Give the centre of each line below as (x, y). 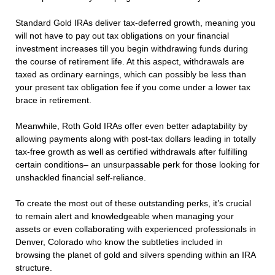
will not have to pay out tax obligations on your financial (122, 36)
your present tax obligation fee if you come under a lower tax (133, 87)
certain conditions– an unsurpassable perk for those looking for (137, 165)
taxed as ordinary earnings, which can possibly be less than (131, 75)
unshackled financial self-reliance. (81, 178)
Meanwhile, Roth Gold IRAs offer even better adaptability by (131, 126)
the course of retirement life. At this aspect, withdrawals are (130, 62)
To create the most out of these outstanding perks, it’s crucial (133, 203)
